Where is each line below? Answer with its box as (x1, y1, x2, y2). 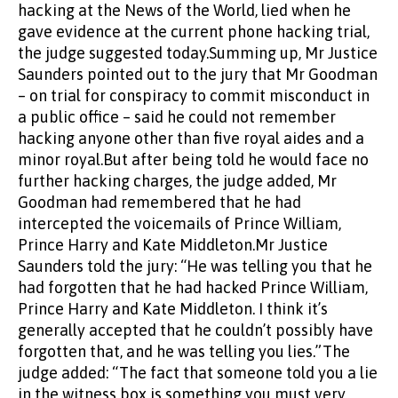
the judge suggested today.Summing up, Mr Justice (18, 44, 378, 63)
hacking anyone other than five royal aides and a (18, 129, 364, 148)
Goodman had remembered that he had (18, 193, 301, 212)
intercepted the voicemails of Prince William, (18, 214, 341, 234)
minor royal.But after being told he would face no (18, 150, 369, 170)
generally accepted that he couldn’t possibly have (18, 321, 373, 340)
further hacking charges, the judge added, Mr (18, 171, 337, 191)
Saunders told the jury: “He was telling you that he (18, 257, 372, 276)
